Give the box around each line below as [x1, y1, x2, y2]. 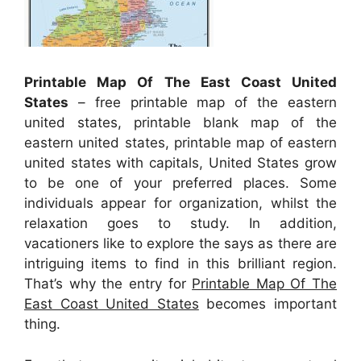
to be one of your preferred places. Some [24, 175, 337, 192]
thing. [24, 316, 60, 333]
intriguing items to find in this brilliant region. [24, 255, 337, 272]
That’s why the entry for [24, 276, 193, 293]
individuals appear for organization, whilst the [24, 195, 337, 212]
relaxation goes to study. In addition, [24, 215, 337, 232]
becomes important [198, 296, 338, 313]
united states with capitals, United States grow [24, 155, 337, 172]
